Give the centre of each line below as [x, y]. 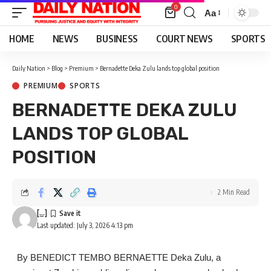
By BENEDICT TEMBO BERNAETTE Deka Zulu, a [116, 257]
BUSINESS [117, 39]
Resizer [220, 34]
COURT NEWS [184, 39]
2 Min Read [234, 192]
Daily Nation [29, 68]
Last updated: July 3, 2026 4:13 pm [85, 225]
